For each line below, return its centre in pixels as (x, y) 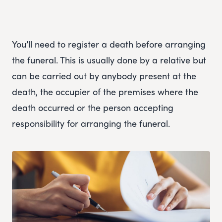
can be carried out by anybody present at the (104, 76)
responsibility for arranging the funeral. (91, 123)
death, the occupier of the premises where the (105, 92)
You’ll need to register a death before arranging (109, 44)
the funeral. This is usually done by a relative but (109, 60)
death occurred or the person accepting (93, 108)
